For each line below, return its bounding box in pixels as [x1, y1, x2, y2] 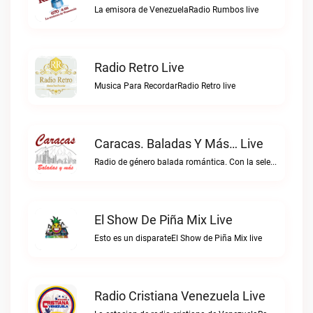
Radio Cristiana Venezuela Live [94, 289, 265, 303]
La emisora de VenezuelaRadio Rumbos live [94, 5, 259, 15]
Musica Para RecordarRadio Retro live [94, 81, 235, 91]
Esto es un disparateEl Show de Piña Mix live [94, 233, 262, 243]
